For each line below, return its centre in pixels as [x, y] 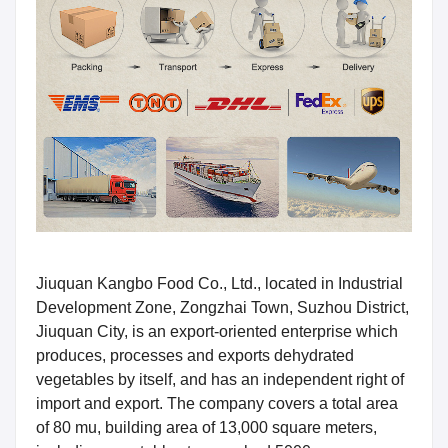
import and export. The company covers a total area [217, 403]
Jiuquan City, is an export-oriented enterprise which [217, 331]
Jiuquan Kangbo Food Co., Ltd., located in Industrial [219, 283]
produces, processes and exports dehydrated [195, 355]
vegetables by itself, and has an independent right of [220, 379]
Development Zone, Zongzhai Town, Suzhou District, [222, 307]
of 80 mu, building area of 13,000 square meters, [206, 427]
